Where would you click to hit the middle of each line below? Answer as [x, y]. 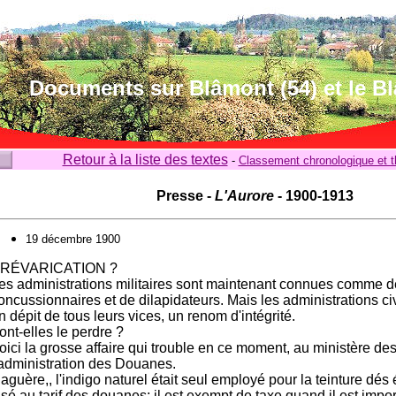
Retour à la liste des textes [145, 160]
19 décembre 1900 [73, 239]
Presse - [186, 196]
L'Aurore [244, 196]
